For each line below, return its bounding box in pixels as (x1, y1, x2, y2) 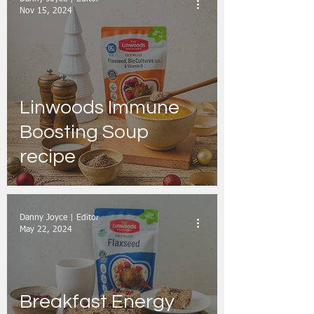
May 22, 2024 (20, 225, 72, 234)
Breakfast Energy (20, 292, 175, 312)
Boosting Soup (20, 122, 149, 142)
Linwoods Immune (20, 97, 179, 118)
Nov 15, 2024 (20, 6, 72, 15)
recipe (20, 146, 76, 167)
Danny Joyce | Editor (20, 214, 99, 222)
